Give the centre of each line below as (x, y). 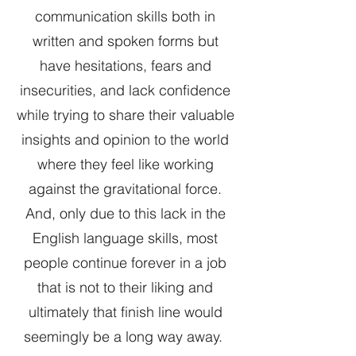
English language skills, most (125, 238)
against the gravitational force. (125, 189)
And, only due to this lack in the (125, 214)
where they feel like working (125, 164)
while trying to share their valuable (125, 115)
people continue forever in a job (125, 263)
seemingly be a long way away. (125, 337)
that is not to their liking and (125, 288)
